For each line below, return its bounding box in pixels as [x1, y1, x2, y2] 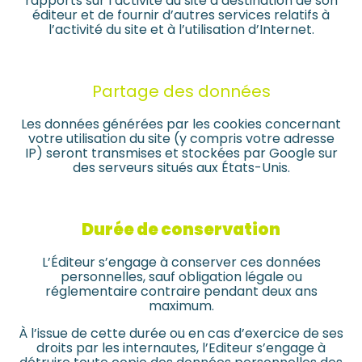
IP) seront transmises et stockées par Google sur [24, 144, 338, 163]
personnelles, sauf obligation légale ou [60, 267, 302, 287]
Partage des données [91, 80, 271, 103]
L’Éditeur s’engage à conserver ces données [41, 253, 321, 272]
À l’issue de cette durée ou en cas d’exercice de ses [19, 324, 343, 343]
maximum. [148, 297, 214, 316]
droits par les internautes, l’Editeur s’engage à [36, 339, 326, 358]
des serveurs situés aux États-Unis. [72, 158, 290, 178]
